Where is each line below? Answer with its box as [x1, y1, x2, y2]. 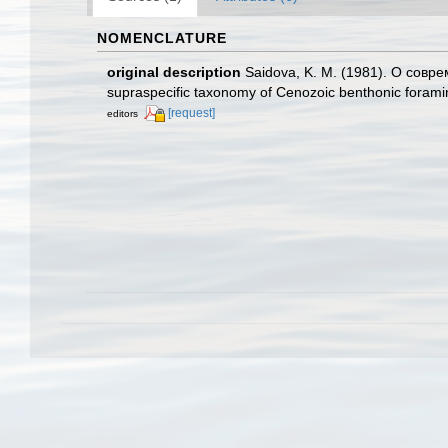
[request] [168, 105, 215, 120]
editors [107, 107, 138, 119]
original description [107, 63, 241, 80]
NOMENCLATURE [97, 29, 227, 46]
